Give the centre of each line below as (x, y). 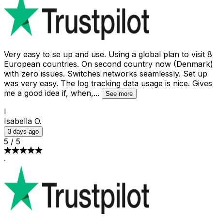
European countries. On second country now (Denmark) (108, 64)
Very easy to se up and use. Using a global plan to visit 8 (108, 54)
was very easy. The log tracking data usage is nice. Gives (108, 83)
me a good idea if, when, (49, 93)
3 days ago (23, 131)
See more (119, 93)
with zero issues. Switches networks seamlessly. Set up (106, 73)
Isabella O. (23, 121)
